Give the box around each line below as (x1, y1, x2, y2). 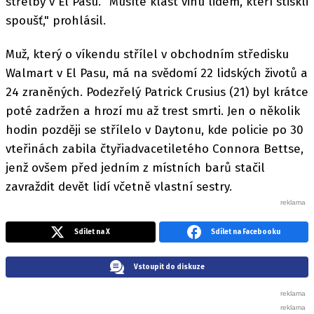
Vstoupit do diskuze (133, 263, 205, 271)
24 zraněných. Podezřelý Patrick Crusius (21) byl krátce (6, 85, 308, 100)
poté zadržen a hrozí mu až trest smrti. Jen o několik (6, 104, 300, 118)
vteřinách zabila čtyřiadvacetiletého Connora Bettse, (6, 142, 303, 156)
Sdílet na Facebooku (210, 228, 280, 236)
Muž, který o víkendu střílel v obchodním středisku (6, 47, 289, 62)
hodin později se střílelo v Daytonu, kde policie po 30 (6, 123, 303, 137)
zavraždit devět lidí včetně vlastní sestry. (6, 179, 232, 194)
